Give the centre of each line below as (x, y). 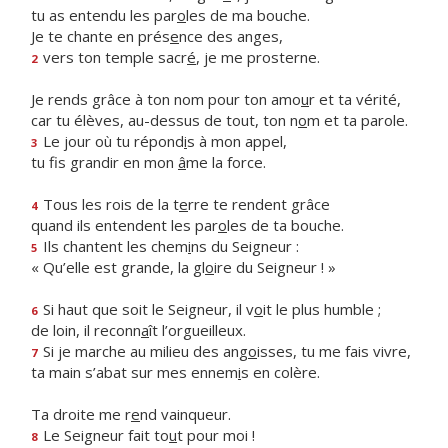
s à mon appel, (237, 141)
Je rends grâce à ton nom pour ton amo (166, 99)
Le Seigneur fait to (104, 435)
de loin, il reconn (86, 330)
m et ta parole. (357, 120)
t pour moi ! (216, 435)
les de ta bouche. (285, 225)
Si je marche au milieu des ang (143, 351)
